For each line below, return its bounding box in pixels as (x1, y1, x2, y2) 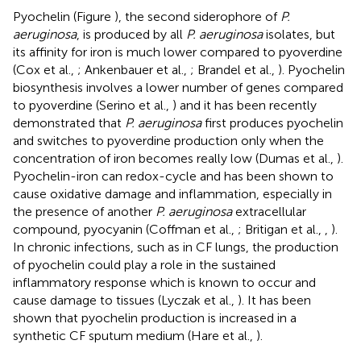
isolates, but (263, 26, 335, 42)
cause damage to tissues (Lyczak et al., (13, 292, 238, 308)
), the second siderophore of (114, 8, 280, 24)
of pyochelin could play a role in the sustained (13, 256, 276, 272)
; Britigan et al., (238, 221, 325, 237)
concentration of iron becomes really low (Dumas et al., (13, 150, 337, 166)
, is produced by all (77, 26, 186, 42)
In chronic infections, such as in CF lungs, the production (13, 239, 338, 255)
